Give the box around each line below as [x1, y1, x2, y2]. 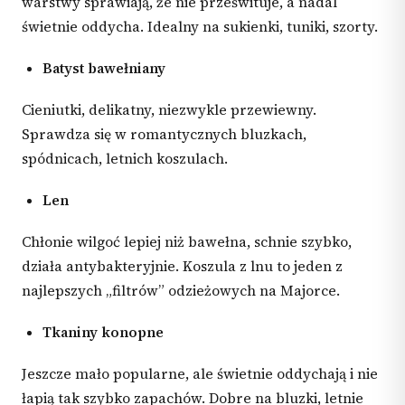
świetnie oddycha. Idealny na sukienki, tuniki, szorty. [22, 17, 378, 37]
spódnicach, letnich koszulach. [22, 149, 228, 169]
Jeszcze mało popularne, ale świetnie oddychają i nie [22, 364, 378, 384]
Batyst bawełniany [42, 58, 166, 78]
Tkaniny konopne [42, 322, 165, 342]
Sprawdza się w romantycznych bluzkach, [22, 125, 306, 145]
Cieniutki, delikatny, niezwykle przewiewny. [22, 100, 316, 120]
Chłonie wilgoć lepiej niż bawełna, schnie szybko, [22, 232, 352, 252]
